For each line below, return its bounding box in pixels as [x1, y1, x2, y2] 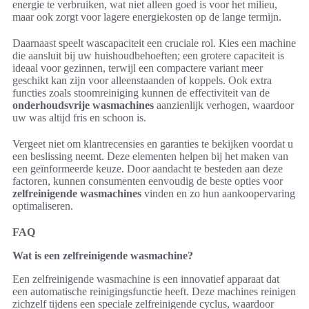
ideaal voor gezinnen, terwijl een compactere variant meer [12, 61, 263, 74]
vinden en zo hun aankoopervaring [141, 187, 295, 199]
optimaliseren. [12, 199, 73, 212]
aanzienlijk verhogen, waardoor [154, 99, 294, 111]
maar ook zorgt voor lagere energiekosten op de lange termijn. [12, 10, 281, 23]
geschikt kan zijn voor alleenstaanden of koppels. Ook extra [12, 74, 272, 86]
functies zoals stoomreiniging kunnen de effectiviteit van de [12, 86, 270, 99]
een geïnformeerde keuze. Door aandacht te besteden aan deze [12, 162, 283, 175]
